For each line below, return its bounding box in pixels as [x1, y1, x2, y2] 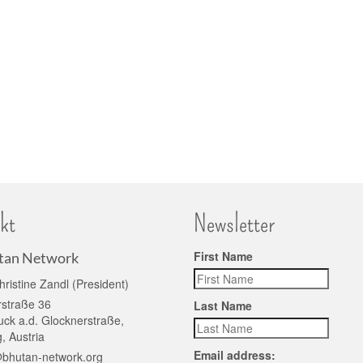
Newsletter [194, 208, 275, 238]
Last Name [194, 297, 252, 314]
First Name [194, 247, 253, 264]
